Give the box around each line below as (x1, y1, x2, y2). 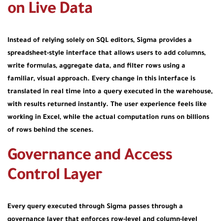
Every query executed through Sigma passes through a (7, 203, 183, 211)
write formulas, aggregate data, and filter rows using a (7, 62, 185, 70)
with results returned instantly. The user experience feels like (7, 101, 207, 109)
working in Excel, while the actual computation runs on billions (7, 113, 209, 121)
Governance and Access (7, 147, 172, 165)
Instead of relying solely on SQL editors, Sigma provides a (7, 37, 192, 44)
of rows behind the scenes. (7, 126, 94, 134)
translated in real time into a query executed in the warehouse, (7, 88, 213, 96)
